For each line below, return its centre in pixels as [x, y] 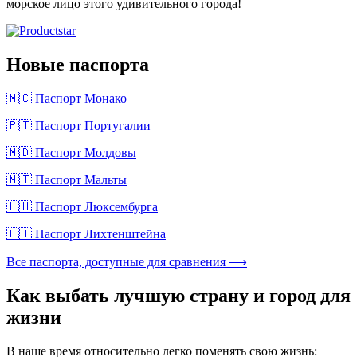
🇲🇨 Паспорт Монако [67, 98]
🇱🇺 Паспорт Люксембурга [82, 206]
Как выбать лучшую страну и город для [178, 295]
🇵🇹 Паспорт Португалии [78, 125]
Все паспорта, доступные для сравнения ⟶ [127, 261]
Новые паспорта [78, 64]
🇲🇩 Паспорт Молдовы [71, 152]
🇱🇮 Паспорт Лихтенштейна [86, 233]
